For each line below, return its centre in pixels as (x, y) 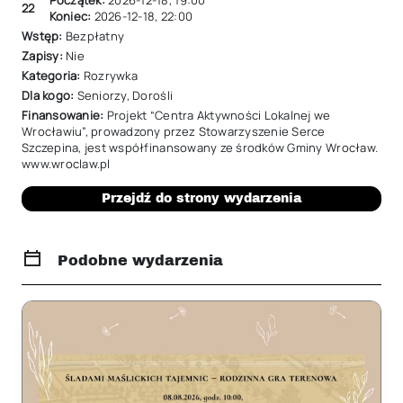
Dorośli (153, 95)
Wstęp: (42, 36)
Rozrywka (110, 76)
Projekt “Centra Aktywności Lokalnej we (219, 115)
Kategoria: (53, 76)
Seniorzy (102, 95)
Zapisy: (44, 56)
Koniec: (72, 16)
